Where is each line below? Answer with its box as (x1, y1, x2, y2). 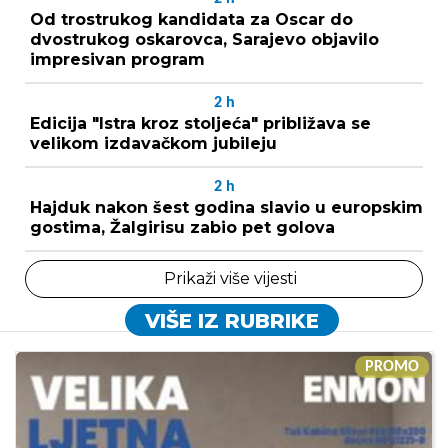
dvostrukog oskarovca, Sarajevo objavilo (30, 29, 379, 49)
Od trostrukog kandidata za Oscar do (30, 9, 353, 29)
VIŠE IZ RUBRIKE (144, 308, 319, 333)
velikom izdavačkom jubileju (30, 133, 277, 153)
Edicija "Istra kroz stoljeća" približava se (30, 113, 371, 133)
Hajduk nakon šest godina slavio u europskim (30, 197, 423, 217)
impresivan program (30, 49, 205, 69)
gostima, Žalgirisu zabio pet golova (30, 217, 335, 237)
